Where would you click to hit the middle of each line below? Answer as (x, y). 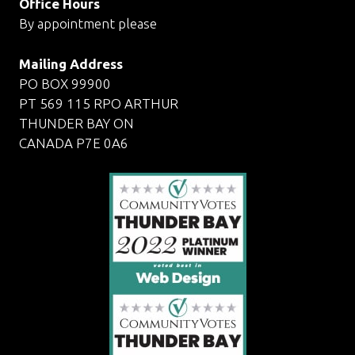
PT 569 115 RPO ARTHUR (99, 103)
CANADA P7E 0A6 (74, 143)
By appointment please (88, 24)
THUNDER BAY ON (76, 123)
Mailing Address (71, 63)
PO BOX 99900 (65, 83)
